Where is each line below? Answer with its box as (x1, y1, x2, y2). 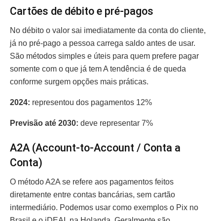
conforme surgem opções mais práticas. (10, 77, 150, 86)
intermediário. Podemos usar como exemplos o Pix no (10, 203, 198, 212)
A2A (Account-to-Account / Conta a (10, 141, 181, 154)
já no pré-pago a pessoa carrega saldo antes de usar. (10, 39, 195, 48)
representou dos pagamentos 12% (30, 98, 154, 107)
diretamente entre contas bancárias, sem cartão (10, 190, 175, 199)
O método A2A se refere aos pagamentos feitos (10, 177, 174, 186)
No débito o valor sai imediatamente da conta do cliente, (10, 26, 206, 35)
